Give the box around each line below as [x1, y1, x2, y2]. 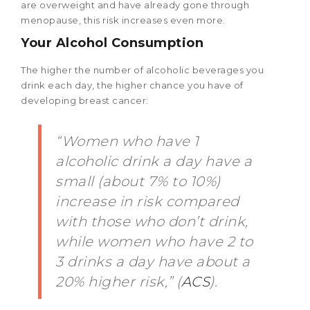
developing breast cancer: [21, 95, 149, 107]
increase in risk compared [55, 193, 239, 210]
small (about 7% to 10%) [55, 173, 221, 190]
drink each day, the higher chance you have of [21, 80, 244, 91]
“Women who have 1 [55, 133, 199, 150]
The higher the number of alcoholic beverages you [21, 64, 264, 76]
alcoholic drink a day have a [55, 153, 252, 170]
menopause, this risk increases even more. [21, 15, 226, 26]
